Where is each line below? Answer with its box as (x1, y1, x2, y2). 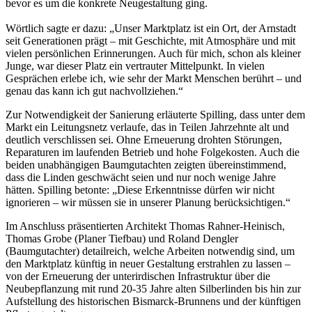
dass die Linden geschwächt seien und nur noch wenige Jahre (6, 171, 276, 184)
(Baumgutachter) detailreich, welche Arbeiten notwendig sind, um (6, 245, 295, 258)
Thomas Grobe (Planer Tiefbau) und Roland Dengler (6, 233, 238, 245)
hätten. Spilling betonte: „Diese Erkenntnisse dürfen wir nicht (6, 184, 274, 196)
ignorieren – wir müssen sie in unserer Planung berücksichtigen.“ (6, 196, 290, 209)
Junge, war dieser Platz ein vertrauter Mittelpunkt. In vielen (6, 60, 265, 72)
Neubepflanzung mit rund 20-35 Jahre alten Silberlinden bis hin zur (6, 283, 301, 295)
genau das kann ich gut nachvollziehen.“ (6, 85, 183, 97)
